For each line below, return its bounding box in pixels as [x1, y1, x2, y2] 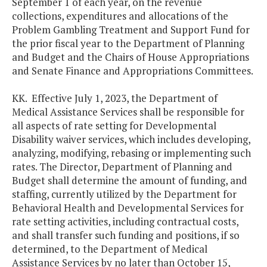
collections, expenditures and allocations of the [12, 9, 228, 23]
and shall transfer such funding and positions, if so [12, 228, 240, 243]
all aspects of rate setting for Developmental [12, 119, 216, 133]
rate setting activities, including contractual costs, [12, 215, 238, 229]
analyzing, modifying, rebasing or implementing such [12, 146, 251, 160]
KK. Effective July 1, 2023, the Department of [12, 91, 218, 105]
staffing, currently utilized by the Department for [12, 187, 237, 201]
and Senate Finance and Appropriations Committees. [12, 64, 253, 78]
